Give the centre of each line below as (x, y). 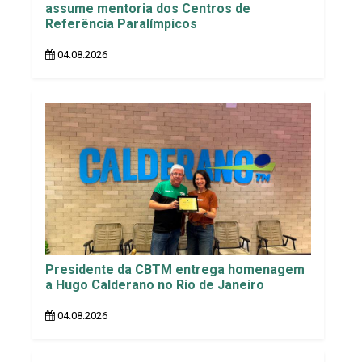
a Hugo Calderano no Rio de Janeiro (155, 284)
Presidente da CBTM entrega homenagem (175, 269)
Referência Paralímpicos (121, 24)
